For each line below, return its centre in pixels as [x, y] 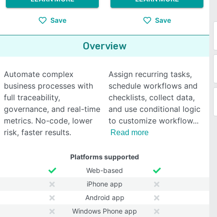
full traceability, [32, 97]
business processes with [48, 86]
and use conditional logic [155, 109]
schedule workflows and [153, 86]
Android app [105, 197]
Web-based [105, 170]
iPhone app [105, 184]
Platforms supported [105, 157]
